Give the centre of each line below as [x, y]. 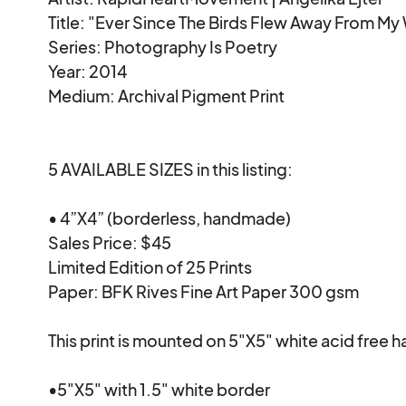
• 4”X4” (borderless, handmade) [170, 217]
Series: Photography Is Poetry [163, 46]
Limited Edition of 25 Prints [150, 266]
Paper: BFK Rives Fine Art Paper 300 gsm [204, 291]
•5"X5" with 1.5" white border [159, 389]
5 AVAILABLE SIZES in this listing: [171, 169]
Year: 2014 [88, 71]
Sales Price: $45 [110, 242]
